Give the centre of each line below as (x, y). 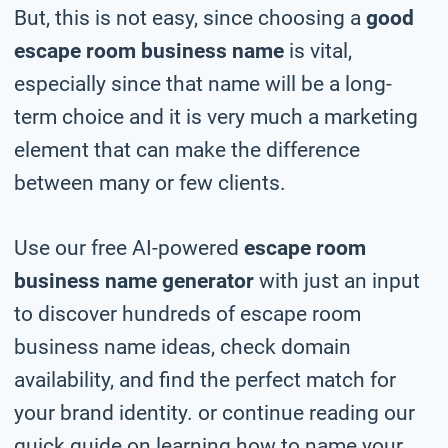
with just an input (337, 280)
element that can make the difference (187, 149)
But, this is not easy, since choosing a (190, 17)
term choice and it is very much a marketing (216, 116)
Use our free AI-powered (129, 247)
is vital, (318, 50)
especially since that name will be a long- (203, 83)
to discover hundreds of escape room (187, 313)
